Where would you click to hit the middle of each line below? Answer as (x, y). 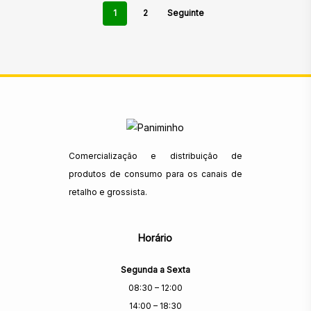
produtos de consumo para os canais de (155, 174)
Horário (155, 238)
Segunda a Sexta (155, 270)
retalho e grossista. (108, 192)
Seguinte (186, 13)
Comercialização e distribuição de (155, 156)
